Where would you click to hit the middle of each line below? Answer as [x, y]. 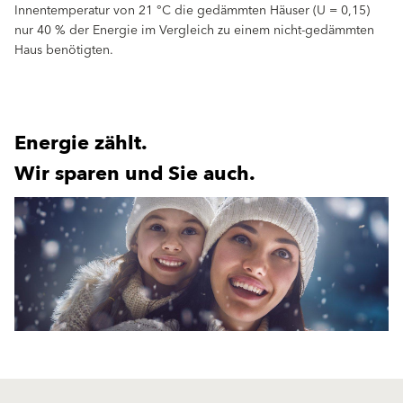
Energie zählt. [81, 143]
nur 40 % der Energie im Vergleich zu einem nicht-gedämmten [194, 31]
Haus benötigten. [64, 50]
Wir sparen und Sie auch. [135, 174]
